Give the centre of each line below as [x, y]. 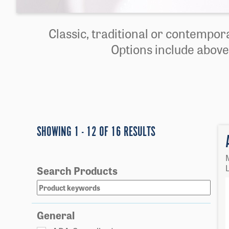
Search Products [77, 170]
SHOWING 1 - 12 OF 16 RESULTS [96, 132]
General [56, 215]
